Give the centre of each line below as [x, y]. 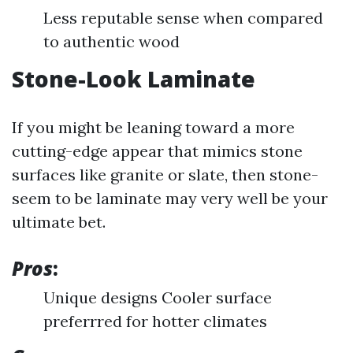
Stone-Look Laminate [134, 79]
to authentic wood [111, 41]
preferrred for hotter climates [155, 321]
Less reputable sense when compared [183, 18]
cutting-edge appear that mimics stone [157, 151]
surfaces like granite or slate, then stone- [165, 175]
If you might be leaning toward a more [153, 127]
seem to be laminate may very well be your [170, 198]
